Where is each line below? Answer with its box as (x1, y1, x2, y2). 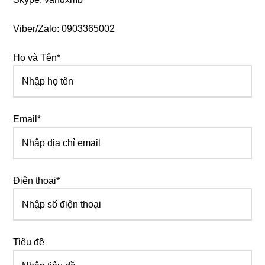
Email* (13, 114, 41, 124)
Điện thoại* (13, 175, 60, 186)
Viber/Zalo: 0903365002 (13, 23, 115, 34)
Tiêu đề (13, 237, 45, 247)
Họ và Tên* (13, 52, 61, 63)
